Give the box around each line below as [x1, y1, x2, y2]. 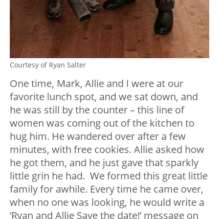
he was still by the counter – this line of [10, 103, 184, 117]
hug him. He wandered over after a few [10, 130, 186, 143]
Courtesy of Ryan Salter [10, 60, 86, 70]
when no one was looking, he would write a [10, 196, 204, 209]
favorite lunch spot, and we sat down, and [10, 90, 198, 104]
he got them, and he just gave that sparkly [10, 156, 198, 170]
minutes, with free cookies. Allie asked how [10, 143, 204, 156]
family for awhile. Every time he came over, [10, 182, 203, 196]
